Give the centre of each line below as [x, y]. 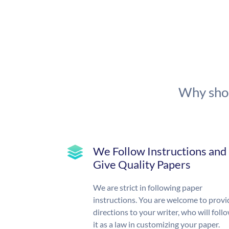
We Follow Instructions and [160, 151]
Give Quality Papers [142, 165]
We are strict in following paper [148, 188]
